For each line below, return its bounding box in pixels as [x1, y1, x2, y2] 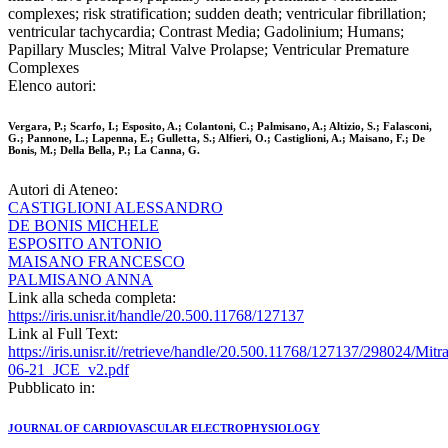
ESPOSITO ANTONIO [8, 235, 162, 253]
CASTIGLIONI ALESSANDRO [8, 199, 223, 217]
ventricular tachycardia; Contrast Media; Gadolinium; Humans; [8, 23, 404, 41]
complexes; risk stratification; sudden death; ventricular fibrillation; [8, 5, 426, 23]
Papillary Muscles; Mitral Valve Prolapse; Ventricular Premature [8, 41, 409, 59]
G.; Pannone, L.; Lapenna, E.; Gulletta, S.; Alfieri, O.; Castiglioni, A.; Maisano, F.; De [8, 132, 425, 145]
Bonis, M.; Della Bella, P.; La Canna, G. [8, 144, 200, 157]
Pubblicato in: [8, 379, 95, 397]
